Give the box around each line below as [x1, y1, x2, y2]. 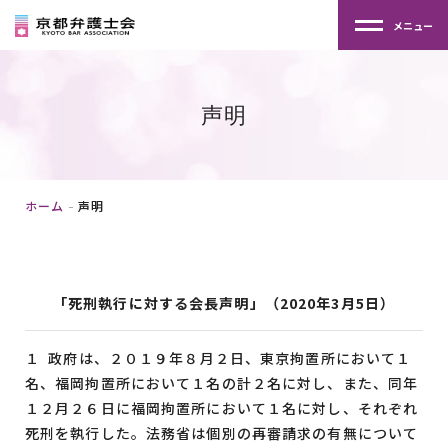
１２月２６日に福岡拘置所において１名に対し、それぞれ [25, 398, 419, 418]
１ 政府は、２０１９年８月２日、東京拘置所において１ [25, 348, 412, 368]
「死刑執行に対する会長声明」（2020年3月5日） [53, 293, 395, 313]
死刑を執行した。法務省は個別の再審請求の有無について [25, 423, 419, 443]
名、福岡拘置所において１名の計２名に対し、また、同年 [25, 373, 419, 393]
